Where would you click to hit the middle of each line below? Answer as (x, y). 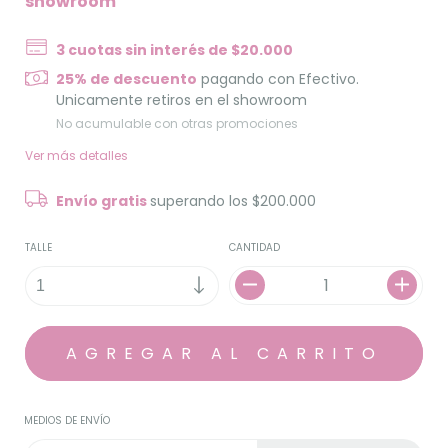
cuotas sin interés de (150, 49)
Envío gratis (103, 200)
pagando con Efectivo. (278, 78)
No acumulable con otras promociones (177, 123)
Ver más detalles (76, 155)
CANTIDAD (254, 247)
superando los (201, 200)
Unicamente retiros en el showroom (182, 99)
